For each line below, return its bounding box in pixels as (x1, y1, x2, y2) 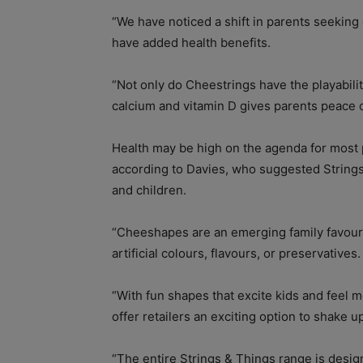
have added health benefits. (112, 34, 271, 50)
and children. (112, 181, 186, 198)
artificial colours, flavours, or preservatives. (112, 245, 361, 261)
